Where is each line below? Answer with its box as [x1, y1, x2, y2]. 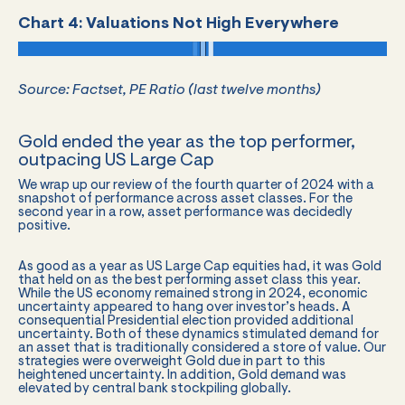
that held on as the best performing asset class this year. [18, 273, 361, 287]
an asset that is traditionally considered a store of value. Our [18, 341, 386, 355]
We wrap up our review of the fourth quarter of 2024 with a [18, 178, 374, 193]
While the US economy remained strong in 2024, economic [18, 287, 368, 301]
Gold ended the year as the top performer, [18, 133, 355, 152]
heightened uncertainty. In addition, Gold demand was [18, 368, 346, 382]
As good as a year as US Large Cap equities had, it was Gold [18, 259, 381, 274]
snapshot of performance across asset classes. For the [18, 192, 353, 206]
